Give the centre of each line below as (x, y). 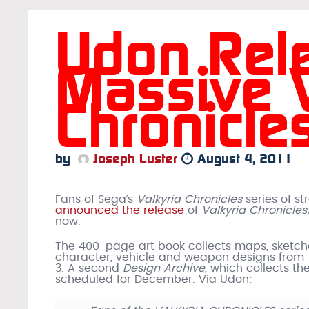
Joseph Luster (133, 159)
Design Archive (164, 268)
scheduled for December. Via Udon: (154, 279)
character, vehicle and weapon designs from (181, 257)
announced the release (120, 210)
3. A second (89, 268)
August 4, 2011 (243, 159)
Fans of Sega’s (96, 199)
